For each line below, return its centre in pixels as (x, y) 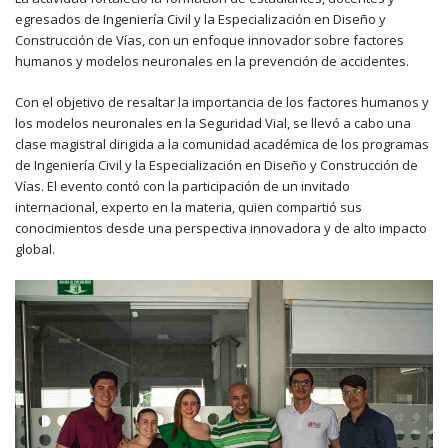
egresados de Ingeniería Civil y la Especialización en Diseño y (200, 19)
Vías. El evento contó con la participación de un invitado (182, 186)
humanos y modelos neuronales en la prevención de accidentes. (212, 61)
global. (35, 249)
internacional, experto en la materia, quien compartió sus (188, 207)
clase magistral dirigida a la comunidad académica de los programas (222, 144)
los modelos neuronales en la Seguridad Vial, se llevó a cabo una (213, 123)
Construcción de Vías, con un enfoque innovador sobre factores (209, 40)
